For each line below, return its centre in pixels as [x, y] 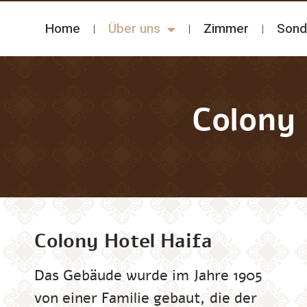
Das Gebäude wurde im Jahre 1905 [148, 275]
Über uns [134, 29]
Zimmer [226, 29]
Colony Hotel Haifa [123, 241]
